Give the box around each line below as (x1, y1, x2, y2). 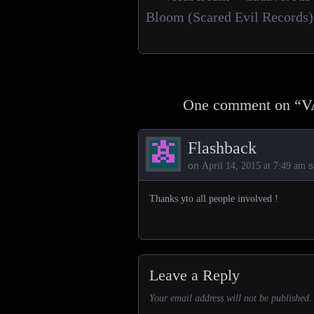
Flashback (188, 139, 257, 157)
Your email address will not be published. (149, 293, 312, 303)
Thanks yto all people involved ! (149, 193, 278, 204)
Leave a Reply (149, 266, 240, 284)
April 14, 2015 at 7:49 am (202, 161, 306, 171)
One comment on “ (183, 96, 301, 114)
